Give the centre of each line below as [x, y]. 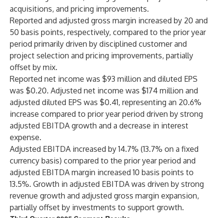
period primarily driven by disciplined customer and [98, 44]
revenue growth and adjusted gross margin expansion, [104, 196]
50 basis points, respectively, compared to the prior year [108, 32]
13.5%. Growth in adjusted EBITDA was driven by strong [107, 184]
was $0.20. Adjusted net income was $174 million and [104, 91]
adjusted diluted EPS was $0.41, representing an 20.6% [106, 102]
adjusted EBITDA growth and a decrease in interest [99, 126]
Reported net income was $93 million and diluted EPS [104, 79]
